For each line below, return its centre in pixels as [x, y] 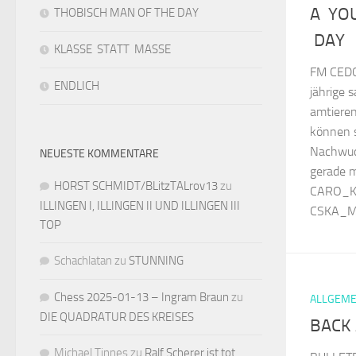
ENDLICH [77, 86]
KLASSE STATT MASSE [112, 49]
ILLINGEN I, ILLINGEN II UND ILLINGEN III [140, 206]
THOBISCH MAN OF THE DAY [126, 13]
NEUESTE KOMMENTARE [99, 154]
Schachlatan [83, 261]
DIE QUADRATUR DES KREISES [117, 317]
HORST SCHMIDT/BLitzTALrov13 [136, 186]
